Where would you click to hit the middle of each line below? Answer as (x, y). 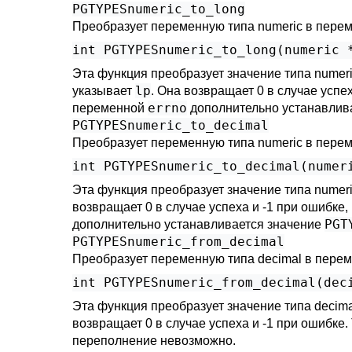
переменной (110, 108)
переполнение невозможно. (154, 341)
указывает (104, 91)
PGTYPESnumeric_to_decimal (170, 125)
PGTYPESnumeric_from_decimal (178, 242)
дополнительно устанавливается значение (198, 224)
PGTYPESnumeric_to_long (159, 9)
